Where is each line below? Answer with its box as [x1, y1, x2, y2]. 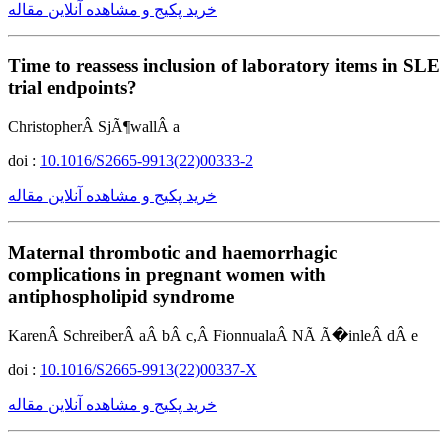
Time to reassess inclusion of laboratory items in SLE [8, 55, 440, 77]
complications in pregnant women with [8, 263, 326, 285]
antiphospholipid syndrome [8, 285, 234, 307]
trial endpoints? [8, 77, 137, 99]
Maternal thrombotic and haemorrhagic [8, 241, 337, 263]
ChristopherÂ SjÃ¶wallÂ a [8, 117, 180, 135]
